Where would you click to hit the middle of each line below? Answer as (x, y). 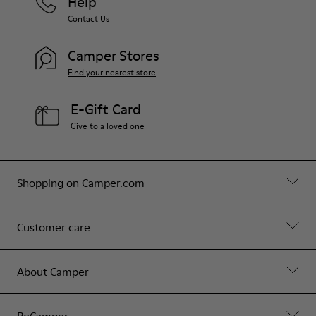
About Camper (53, 271)
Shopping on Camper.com (81, 182)
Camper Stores (114, 55)
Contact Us (89, 18)
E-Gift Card (106, 109)
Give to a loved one (108, 126)
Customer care (54, 227)
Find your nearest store (112, 72)
